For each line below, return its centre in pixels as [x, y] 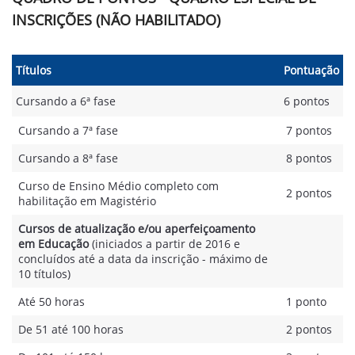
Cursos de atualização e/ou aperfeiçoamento [137, 229]
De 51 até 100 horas [71, 329]
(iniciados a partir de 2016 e [164, 244]
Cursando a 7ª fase [68, 130]
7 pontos [309, 130]
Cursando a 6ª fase [66, 101]
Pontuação [311, 70]
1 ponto [306, 302]
